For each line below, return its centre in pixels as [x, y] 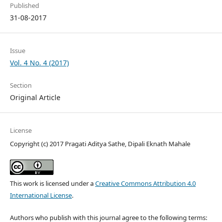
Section [21, 85]
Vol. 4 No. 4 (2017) [39, 63]
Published [24, 6]
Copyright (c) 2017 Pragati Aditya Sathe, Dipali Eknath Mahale [100, 144]
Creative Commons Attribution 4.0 [145, 184]
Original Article [35, 98]
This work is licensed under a [52, 184]
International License [41, 195]
